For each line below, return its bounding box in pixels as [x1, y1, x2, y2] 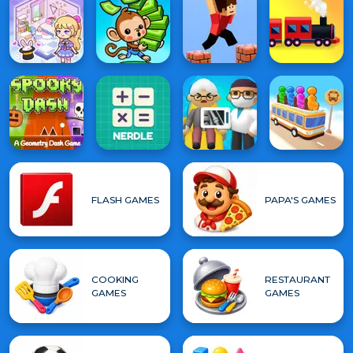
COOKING [91, 273, 139, 285]
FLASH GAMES [91, 193, 159, 206]
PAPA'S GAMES [265, 193, 336, 206]
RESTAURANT [265, 273, 330, 285]
